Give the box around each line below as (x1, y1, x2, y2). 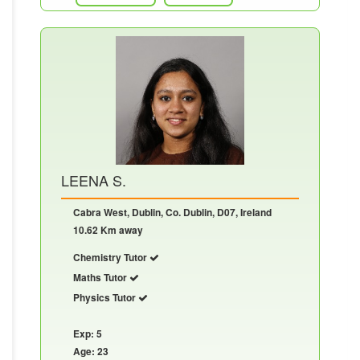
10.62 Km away (73, 222, 143, 237)
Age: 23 (73, 343, 108, 358)
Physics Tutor (73, 289, 138, 305)
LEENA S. (61, 169, 126, 190)
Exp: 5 (73, 325, 102, 341)
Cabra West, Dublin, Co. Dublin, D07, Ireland (73, 204, 272, 219)
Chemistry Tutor (73, 249, 149, 264)
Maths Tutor (73, 269, 129, 284)
